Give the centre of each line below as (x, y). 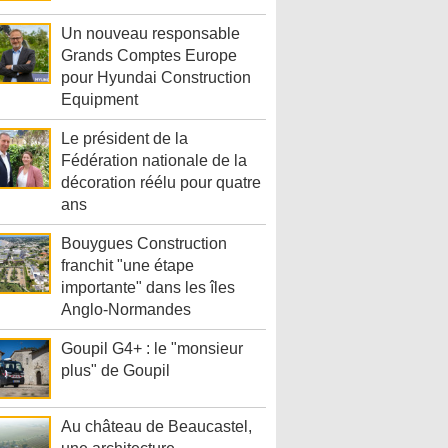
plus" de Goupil (115, 371)
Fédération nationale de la (154, 161)
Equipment (99, 100)
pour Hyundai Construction (156, 78)
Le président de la (124, 139)
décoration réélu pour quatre (161, 183)
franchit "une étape (127, 266)
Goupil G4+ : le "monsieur (152, 349)
